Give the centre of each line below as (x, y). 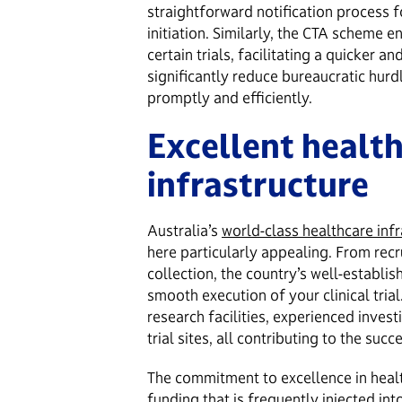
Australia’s (184, 230)
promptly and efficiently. (230, 97)
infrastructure (258, 184)
